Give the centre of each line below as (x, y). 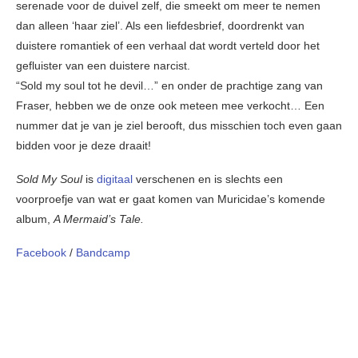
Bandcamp (103, 253)
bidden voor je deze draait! (84, 146)
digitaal (116, 179)
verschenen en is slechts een (209, 179)
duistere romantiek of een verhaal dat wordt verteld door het (168, 46)
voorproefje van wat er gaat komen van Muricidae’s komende (171, 199)
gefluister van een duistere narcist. (103, 66)
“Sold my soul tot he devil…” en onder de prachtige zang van (169, 86)
